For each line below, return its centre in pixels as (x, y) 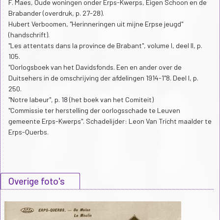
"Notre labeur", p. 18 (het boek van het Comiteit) (81, 100)
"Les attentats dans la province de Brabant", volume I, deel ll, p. (105, 46)
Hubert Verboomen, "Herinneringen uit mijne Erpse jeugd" (96, 24)
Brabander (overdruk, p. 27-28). (56, 13)
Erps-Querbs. (28, 132)
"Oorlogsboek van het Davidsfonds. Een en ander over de (95, 67)
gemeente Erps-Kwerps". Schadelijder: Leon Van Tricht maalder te (110, 121)
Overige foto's (37, 181)
